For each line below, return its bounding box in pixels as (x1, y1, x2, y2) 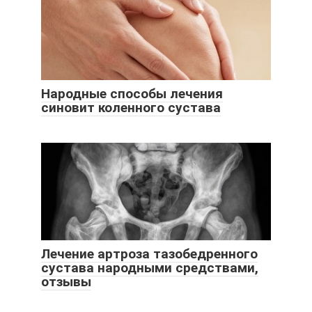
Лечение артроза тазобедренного (41, 245, 258, 262)
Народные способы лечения (41, 85, 223, 102)
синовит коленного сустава (41, 99, 221, 116)
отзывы (41, 273, 91, 290)
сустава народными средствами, (41, 259, 258, 276)
